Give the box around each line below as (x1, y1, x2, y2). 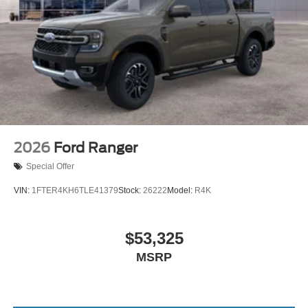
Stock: (118, 186, 143, 196)
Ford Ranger (54, 139, 137, 156)
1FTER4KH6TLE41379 (32, 186, 118, 196)
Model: (167, 186, 195, 196)
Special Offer (26, 162, 74, 172)
